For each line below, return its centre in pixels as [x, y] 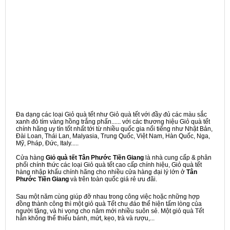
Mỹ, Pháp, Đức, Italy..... [47, 143]
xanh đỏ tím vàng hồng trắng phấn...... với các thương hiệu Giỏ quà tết [113, 122]
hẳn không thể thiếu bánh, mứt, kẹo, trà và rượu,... [85, 218]
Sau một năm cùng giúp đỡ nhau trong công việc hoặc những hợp [108, 197]
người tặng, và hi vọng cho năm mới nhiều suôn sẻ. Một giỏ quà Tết [110, 211]
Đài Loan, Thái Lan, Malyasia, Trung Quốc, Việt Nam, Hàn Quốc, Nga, [113, 136]
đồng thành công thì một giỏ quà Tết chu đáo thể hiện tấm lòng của [109, 204]
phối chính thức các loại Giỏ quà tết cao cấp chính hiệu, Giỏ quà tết [109, 165]
